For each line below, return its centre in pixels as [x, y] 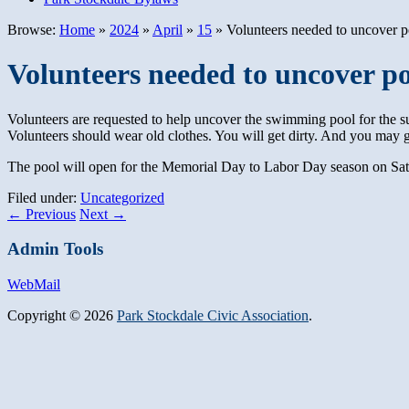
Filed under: [44, 197]
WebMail [34, 285]
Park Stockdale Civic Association [213, 316]
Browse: [31, 29]
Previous [49, 214]
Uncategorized [122, 197]
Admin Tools [55, 249]
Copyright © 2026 [62, 316]
